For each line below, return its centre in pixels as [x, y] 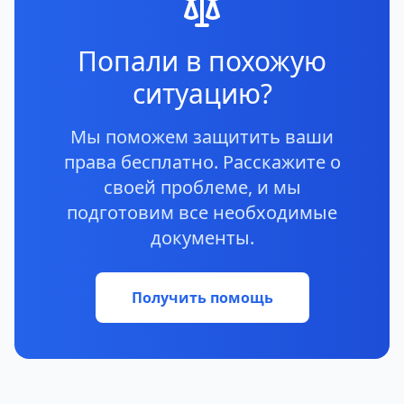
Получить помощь [202, 298]
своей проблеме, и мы [202, 188]
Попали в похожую [202, 61]
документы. [202, 238]
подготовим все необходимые [202, 213]
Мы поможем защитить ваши [202, 137]
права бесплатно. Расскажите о [202, 162]
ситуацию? [202, 94]
